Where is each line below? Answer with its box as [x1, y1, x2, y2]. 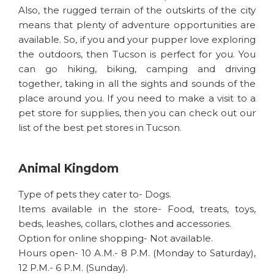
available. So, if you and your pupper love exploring [18, 34, 256, 45]
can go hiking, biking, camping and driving [18, 63, 256, 75]
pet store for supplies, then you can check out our [18, 107, 256, 119]
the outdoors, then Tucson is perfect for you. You [18, 48, 256, 60]
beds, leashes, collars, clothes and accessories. [18, 218, 231, 229]
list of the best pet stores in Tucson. [18, 122, 182, 133]
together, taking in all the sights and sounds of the [18, 78, 256, 89]
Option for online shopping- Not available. [18, 232, 213, 244]
